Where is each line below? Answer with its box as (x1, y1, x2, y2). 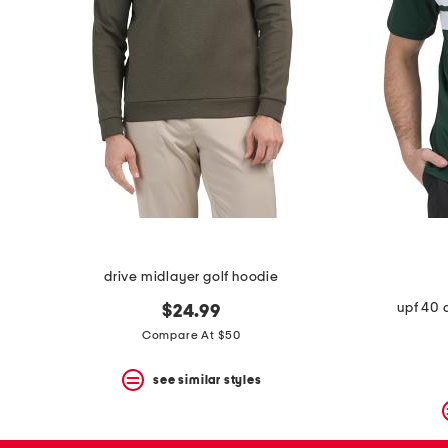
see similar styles (153, 373, 262, 386)
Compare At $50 (141, 329, 242, 342)
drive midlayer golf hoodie (104, 270, 279, 285)
